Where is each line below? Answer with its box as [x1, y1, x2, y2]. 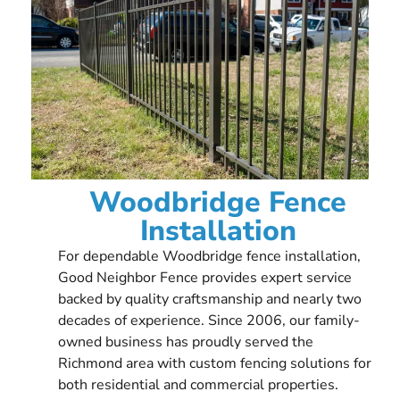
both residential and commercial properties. [58, 374, 338, 395]
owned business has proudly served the [58, 331, 313, 352]
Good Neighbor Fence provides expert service [58, 267, 352, 287]
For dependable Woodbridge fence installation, [58, 246, 361, 266]
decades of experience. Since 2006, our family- [58, 310, 360, 330]
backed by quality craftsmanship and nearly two [58, 288, 362, 309]
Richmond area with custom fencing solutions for [58, 353, 371, 373]
